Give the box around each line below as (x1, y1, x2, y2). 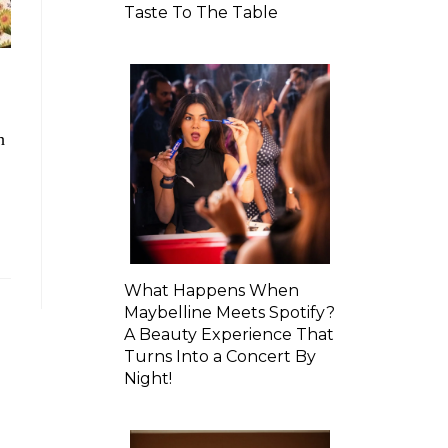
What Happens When (123, 280, 299, 300)
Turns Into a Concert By (123, 346, 316, 366)
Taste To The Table (123, 2, 278, 22)
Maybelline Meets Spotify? (123, 302, 335, 322)
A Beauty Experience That (123, 324, 334, 344)
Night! (123, 368, 172, 388)
